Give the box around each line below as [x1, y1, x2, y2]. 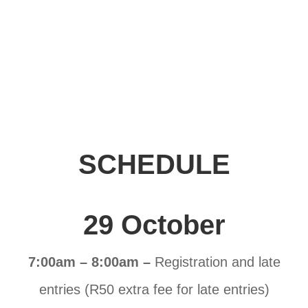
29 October [82, 210, 225, 241]
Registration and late [154, 254, 280, 270]
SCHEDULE [78, 149, 230, 180]
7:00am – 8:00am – [27, 254, 155, 270]
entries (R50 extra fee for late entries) [38, 282, 269, 298]
